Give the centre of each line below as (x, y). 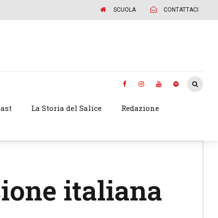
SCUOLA (125, 9)
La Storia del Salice (67, 108)
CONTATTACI (181, 9)
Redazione (140, 108)
